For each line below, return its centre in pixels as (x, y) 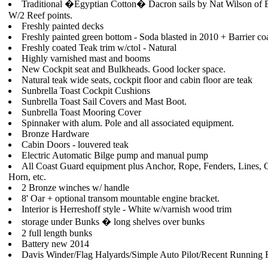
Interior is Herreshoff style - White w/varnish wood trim (127, 209)
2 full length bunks (57, 233)
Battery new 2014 (55, 244)
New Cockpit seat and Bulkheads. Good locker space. (124, 69)
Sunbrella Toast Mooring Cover (81, 112)
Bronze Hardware (55, 134)
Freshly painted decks (63, 26)
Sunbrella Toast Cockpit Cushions (86, 91)
